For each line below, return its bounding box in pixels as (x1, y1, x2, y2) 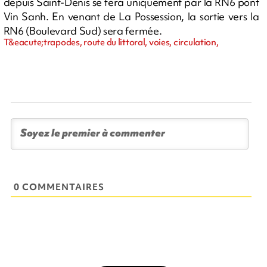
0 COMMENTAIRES (14, 181, 105, 193)
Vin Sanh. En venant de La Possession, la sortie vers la (3, 9, 259, 23)
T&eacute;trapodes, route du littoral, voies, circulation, (3, 36, 219, 48)
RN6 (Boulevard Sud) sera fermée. (3, 23, 162, 38)
